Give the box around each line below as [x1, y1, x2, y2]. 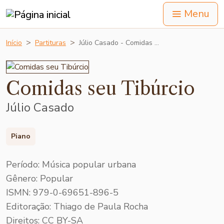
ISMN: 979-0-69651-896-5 [6, 186, 118, 198]
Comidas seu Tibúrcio [6, 77, 195, 100]
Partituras [35, 38, 66, 47]
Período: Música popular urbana [6, 158, 136, 170]
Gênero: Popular [6, 172, 73, 184]
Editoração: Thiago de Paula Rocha [6, 200, 148, 212]
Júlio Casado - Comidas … [79, 38, 159, 47]
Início [6, 38, 22, 47]
